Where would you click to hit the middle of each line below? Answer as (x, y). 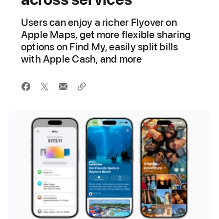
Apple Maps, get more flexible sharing (106, 34)
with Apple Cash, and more (81, 59)
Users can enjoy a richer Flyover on (99, 22)
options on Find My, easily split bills (99, 47)
